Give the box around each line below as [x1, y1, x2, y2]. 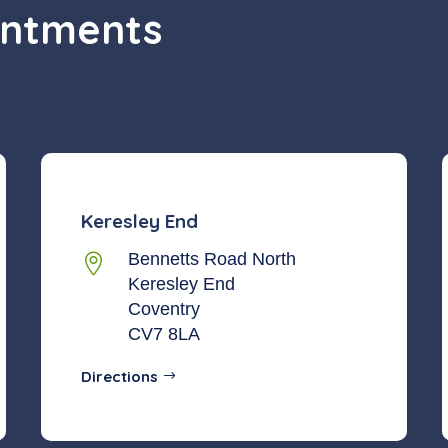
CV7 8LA [127, 324, 200, 345]
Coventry [127, 299, 200, 320]
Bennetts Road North [127, 249, 296, 270]
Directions [80, 367, 158, 387]
